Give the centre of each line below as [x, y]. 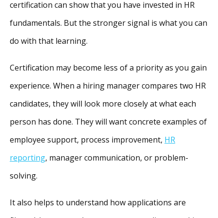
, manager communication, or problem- [117, 158]
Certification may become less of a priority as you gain [108, 68]
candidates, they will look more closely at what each [103, 104]
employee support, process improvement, [87, 140]
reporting [27, 158]
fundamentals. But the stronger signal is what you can [109, 23]
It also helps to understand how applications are [98, 202]
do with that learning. [49, 41]
